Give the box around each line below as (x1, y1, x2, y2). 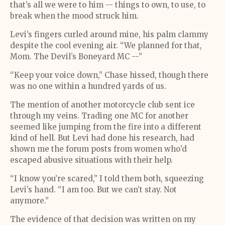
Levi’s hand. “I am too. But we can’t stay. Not (10, 185, 177, 194)
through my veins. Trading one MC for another (10, 111, 188, 121)
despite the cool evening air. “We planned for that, (10, 41, 202, 50)
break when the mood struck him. (10, 11, 139, 21)
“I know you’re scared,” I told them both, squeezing (10, 174, 204, 183)
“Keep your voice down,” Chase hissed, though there (10, 70, 208, 80)
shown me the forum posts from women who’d (10, 144, 187, 154)
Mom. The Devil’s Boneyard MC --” (10, 52, 142, 61)
